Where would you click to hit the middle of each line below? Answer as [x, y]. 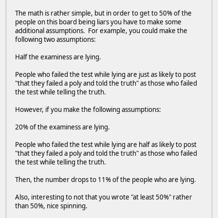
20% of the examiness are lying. [63, 127]
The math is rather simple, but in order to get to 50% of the [103, 13]
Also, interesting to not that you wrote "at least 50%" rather [104, 197]
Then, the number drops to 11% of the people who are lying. [106, 179]
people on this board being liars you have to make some [98, 22]
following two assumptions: [55, 39]
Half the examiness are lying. [58, 57]
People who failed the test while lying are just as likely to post [106, 74]
